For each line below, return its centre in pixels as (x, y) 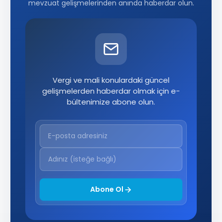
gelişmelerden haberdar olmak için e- (111, 91)
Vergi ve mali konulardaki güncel (111, 80)
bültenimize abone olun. (111, 102)
